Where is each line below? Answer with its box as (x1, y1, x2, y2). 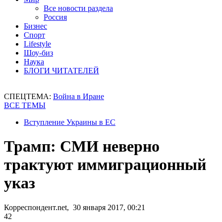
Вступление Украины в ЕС (24, 118, 115, 126)
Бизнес (24, 22, 47, 30)
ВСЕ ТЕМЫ (4, 101, 46, 110)
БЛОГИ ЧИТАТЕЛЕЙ (24, 66, 99, 75)
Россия (44, 13, 67, 21)
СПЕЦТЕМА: (4, 92, 53, 101)
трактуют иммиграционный (4, 156, 206, 174)
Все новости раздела (44, 4, 113, 12)
